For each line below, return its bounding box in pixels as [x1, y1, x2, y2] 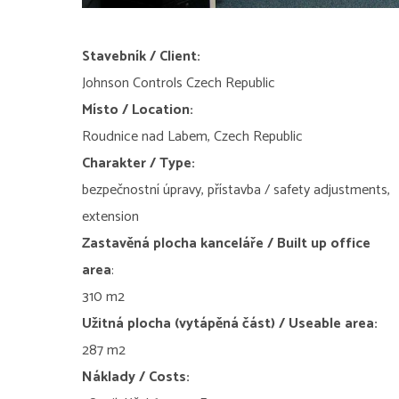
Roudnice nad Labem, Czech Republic [82, 124, 303, 149]
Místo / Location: [82, 97, 193, 122]
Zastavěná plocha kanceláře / [82, 231, 273, 256]
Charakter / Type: [82, 151, 195, 175]
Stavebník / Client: [82, 44, 200, 69]
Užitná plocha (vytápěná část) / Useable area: [82, 311, 378, 336]
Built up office [277, 231, 370, 256]
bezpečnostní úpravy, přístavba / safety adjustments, [82, 177, 394, 202]
